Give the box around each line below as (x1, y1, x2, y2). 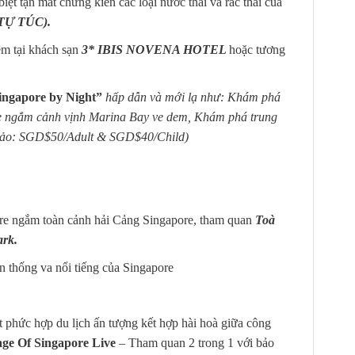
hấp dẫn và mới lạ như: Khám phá (105, 90, 281, 104)
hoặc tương (229, 42, 285, 56)
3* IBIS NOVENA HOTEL (82, 42, 229, 56)
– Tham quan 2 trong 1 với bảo (116, 335, 274, 349)
